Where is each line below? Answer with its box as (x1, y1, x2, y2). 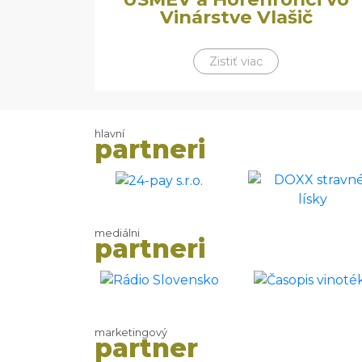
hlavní (95, 128, 124, 140)
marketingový (95, 326, 167, 339)
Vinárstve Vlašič (159, 6, 313, 28)
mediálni (95, 227, 140, 239)
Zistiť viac (209, 54, 263, 69)
